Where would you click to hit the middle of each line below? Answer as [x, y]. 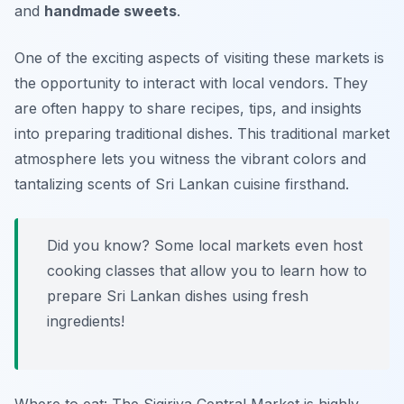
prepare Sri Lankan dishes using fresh [178, 296]
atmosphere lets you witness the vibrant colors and [190, 159]
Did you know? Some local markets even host [205, 246]
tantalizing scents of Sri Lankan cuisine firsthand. [182, 184]
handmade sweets [110, 11]
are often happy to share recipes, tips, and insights [188, 109]
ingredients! [86, 321]
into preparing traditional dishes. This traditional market [202, 134]
